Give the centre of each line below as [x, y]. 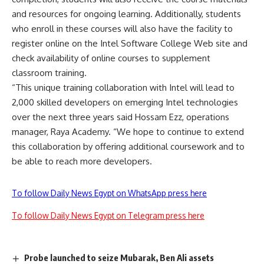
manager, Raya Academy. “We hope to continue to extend [128, 132]
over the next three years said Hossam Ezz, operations [121, 117]
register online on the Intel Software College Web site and [130, 43]
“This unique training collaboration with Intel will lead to [123, 88]
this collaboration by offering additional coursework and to [128, 146]
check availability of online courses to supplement [111, 58]
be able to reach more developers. [82, 161]
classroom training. [49, 73]
